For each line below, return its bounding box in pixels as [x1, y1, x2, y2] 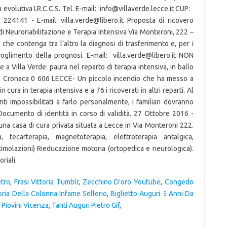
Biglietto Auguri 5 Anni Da [110, 190, 194, 198]
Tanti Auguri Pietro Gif [51, 201, 120, 209]
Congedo [164, 178, 194, 186]
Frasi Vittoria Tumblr [14, 178, 79, 186]
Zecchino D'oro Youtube [82, 178, 161, 186]
